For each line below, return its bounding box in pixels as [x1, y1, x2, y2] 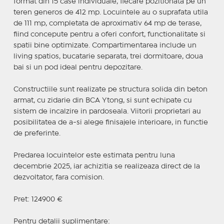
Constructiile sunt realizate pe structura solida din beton [13, 86, 207, 92]
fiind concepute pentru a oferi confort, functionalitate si [13, 31, 205, 37]
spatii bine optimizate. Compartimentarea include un [13, 42, 196, 48]
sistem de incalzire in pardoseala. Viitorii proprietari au [13, 108, 201, 114]
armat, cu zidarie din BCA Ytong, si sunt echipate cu [13, 97, 192, 103]
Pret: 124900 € [13, 196, 62, 202]
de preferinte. [13, 130, 60, 136]
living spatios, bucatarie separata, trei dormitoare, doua [13, 53, 203, 59]
